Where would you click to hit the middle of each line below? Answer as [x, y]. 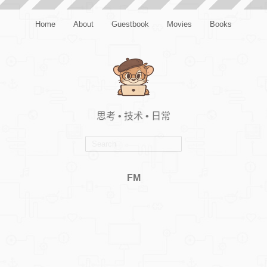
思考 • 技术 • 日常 [133, 116]
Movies [179, 24]
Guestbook [130, 24]
